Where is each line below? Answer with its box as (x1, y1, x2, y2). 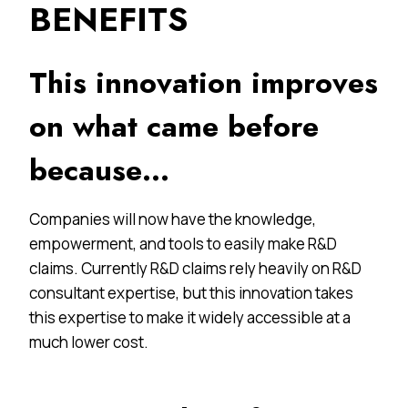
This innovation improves (29, 61, 378, 104)
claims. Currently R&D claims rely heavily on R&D (29, 257, 362, 279)
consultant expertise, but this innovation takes (29, 281, 353, 303)
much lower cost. (29, 331, 148, 352)
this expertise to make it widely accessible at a (29, 306, 351, 328)
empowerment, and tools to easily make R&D (29, 232, 337, 254)
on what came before (29, 105, 319, 148)
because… (29, 148, 169, 191)
